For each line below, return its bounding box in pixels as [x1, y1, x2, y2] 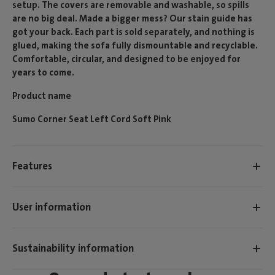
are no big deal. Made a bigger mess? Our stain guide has [12, 12, 252, 25]
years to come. [12, 66, 74, 79]
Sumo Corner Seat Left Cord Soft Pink [12, 112, 171, 125]
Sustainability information [12, 241, 134, 255]
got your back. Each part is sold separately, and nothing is [12, 25, 255, 38]
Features [12, 159, 52, 173]
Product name [12, 89, 71, 102]
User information [12, 200, 91, 214]
